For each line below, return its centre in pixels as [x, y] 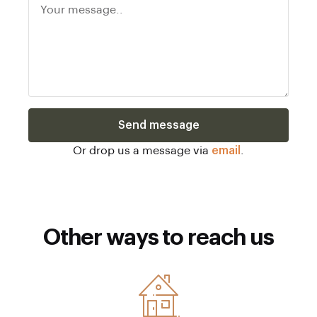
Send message [158, 125]
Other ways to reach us [158, 238]
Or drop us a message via [142, 151]
